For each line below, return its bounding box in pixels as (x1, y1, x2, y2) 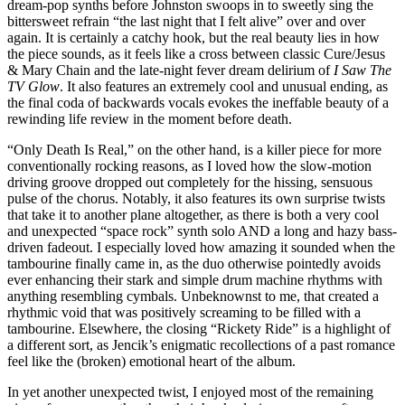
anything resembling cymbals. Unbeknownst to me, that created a (7, 288, 379, 305)
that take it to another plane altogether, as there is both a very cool (7, 207, 379, 223)
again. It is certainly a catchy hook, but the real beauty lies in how (7, 30, 380, 46)
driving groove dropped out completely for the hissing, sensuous (7, 174, 372, 191)
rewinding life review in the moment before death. (7, 111, 292, 127)
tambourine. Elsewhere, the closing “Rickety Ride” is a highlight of (7, 321, 391, 337)
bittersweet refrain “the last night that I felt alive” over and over (7, 14, 365, 30)
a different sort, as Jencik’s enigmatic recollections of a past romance (7, 337, 395, 353)
